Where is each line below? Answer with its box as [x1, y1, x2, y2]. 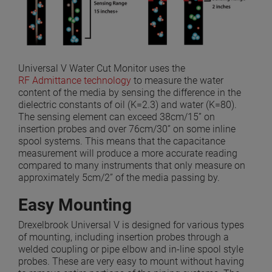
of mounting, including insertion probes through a [18, 231, 229, 243]
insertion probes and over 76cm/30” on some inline [18, 123, 236, 135]
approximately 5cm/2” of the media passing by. [18, 172, 220, 184]
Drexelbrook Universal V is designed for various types [18, 219, 244, 231]
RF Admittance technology [18, 75, 131, 87]
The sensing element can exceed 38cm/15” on [18, 111, 215, 123]
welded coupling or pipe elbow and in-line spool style [18, 243, 243, 256]
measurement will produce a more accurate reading [18, 148, 237, 160]
